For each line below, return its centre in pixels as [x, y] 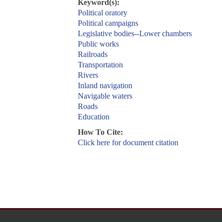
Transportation [100, 65]
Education [93, 117]
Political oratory [102, 13]
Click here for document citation [128, 143]
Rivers [88, 75]
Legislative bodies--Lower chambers [135, 34]
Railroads [92, 55]
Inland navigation [105, 86]
